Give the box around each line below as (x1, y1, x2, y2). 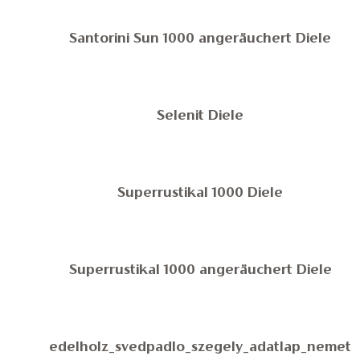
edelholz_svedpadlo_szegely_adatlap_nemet (49, 342, 352, 354)
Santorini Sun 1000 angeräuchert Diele (69, 33, 332, 46)
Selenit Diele (157, 110, 244, 123)
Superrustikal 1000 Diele (117, 187, 284, 200)
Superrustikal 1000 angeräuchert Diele (69, 264, 332, 277)
